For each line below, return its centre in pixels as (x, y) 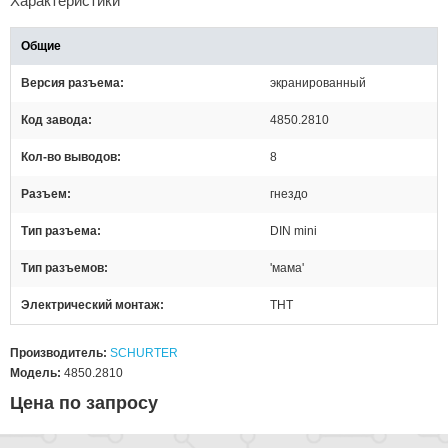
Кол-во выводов (69, 156)
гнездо (289, 193)
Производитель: (58, 352)
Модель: (35, 372)
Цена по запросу (84, 402)
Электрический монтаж (90, 304)
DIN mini (293, 230)
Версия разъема (70, 82)
